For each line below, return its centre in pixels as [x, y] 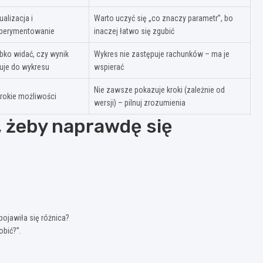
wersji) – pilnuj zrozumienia [140, 102]
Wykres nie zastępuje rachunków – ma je [162, 54]
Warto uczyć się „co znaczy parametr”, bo [163, 18]
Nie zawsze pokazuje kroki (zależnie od [159, 90]
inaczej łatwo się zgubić [134, 31]
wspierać [109, 67]
